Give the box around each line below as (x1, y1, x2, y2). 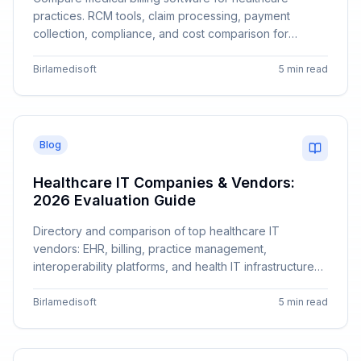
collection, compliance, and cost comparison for (33, 27, 288, 40)
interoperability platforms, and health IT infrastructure (33, 259, 314, 273)
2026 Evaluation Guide (33, 192, 196, 209)
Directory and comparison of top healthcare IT (33, 224, 280, 238)
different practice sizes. (33, 44, 158, 58)
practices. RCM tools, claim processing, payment (33, 9, 290, 23)
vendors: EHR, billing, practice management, (33, 242, 267, 255)
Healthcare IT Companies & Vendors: (33, 174, 295, 191)
